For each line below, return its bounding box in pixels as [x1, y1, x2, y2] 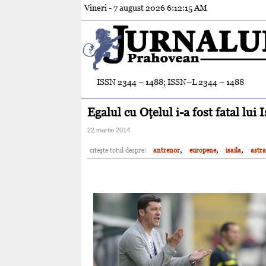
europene [189, 146, 216, 154]
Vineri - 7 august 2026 [84, 3, 167, 12]
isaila [226, 146, 241, 154]
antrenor [153, 146, 180, 154]
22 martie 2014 [87, 126, 130, 134]
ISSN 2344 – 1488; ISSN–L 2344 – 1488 [96, 77, 244, 87]
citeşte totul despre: [90, 146, 146, 154]
